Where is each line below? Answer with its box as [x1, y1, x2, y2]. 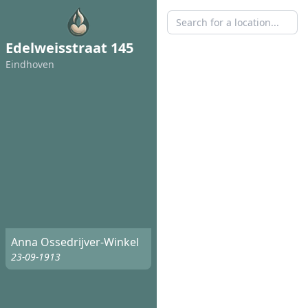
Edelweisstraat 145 [5, 38, 133, 57]
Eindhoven [5, 58, 54, 71]
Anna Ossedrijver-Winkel [11, 234, 139, 250]
